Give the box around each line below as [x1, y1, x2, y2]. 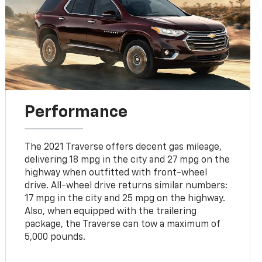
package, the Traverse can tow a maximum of [25, 219, 220, 229]
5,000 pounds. [25, 232, 86, 242]
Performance [25, 104, 128, 120]
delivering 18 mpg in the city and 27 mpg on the [25, 155, 230, 165]
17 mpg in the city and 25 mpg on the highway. [25, 194, 226, 204]
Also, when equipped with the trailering [25, 206, 197, 216]
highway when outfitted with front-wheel [25, 168, 208, 178]
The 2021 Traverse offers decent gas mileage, [25, 142, 222, 152]
